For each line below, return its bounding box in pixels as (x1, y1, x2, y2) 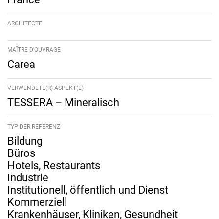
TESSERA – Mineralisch (7, 96, 119, 109)
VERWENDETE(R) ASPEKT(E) (7, 85, 84, 92)
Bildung (7, 134, 43, 147)
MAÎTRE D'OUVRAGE (7, 46, 61, 53)
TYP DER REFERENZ (7, 123, 60, 130)
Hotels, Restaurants (7, 159, 100, 172)
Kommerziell (7, 196, 67, 208)
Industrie (7, 171, 48, 184)
